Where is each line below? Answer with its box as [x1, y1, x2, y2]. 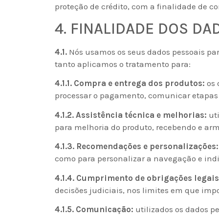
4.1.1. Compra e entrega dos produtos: [55, 78, 205, 88]
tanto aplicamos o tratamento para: [55, 59, 191, 69]
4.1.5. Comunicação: [55, 204, 133, 214]
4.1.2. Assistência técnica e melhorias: [55, 109, 207, 120]
